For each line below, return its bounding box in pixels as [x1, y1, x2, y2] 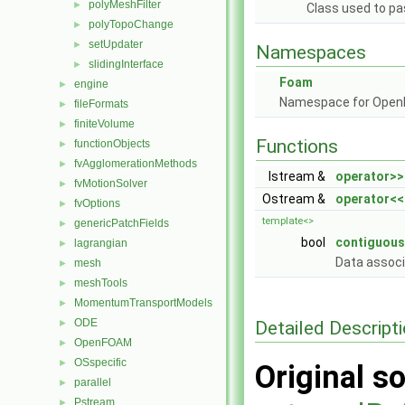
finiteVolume [74, 118, 135, 130]
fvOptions [74, 197, 120, 210]
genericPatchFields [74, 217, 169, 230]
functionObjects [74, 137, 150, 150]
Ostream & [262, 192, 328, 206]
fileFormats [74, 98, 128, 110]
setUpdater [89, 38, 143, 51]
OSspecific [74, 356, 127, 369]
